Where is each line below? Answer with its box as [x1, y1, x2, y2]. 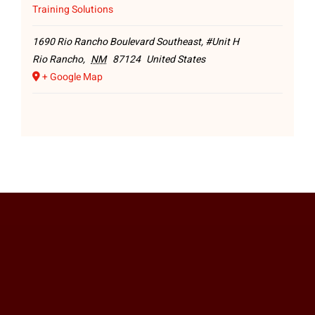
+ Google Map [41, 70, 103, 85]
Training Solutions [32, 2, 113, 18]
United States [146, 52, 206, 67]
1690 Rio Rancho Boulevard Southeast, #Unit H [32, 34, 239, 50]
